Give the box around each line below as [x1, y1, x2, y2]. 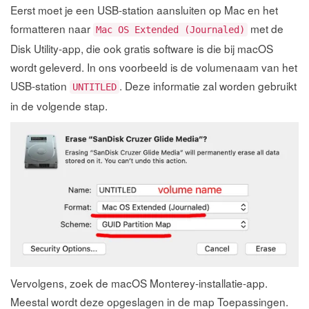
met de [248, 20, 283, 36]
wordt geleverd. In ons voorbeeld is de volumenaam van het [10, 59, 297, 74]
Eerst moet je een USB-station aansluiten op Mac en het [10, 1, 278, 17]
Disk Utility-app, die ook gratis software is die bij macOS [10, 40, 273, 56]
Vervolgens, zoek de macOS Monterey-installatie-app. [10, 275, 268, 291]
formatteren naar [10, 20, 93, 36]
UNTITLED [72, 81, 117, 92]
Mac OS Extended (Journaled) [96, 23, 245, 35]
